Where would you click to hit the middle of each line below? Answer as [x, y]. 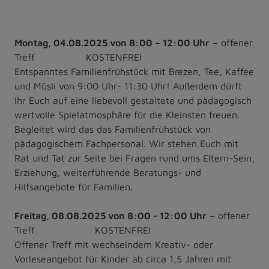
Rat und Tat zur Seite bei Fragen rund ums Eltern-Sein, [134, 158]
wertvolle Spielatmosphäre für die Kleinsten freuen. [127, 114]
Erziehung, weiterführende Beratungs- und [108, 172]
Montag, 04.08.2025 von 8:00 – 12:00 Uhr [112, 42]
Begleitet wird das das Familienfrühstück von [113, 129]
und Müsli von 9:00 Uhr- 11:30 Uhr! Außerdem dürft [128, 86]
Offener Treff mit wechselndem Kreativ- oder [114, 244]
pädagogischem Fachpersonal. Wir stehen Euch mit [126, 143]
